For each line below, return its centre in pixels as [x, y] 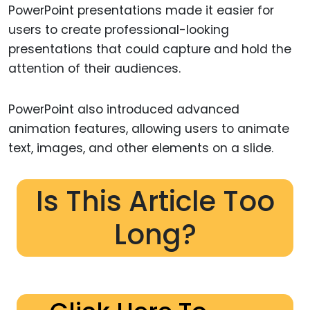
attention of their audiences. [94, 69]
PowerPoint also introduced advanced [124, 110]
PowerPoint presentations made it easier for [141, 11]
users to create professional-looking [119, 30]
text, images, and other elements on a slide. [141, 148]
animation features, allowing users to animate [149, 129]
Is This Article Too [155, 201]
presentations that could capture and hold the [150, 49]
